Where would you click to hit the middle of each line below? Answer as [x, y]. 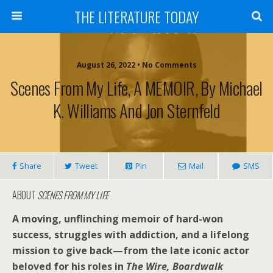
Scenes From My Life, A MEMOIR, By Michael [136, 88]
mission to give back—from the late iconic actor [131, 250]
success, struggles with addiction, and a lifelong [131, 235]
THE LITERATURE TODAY [136, 16]
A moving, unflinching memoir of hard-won [118, 219]
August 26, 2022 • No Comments [136, 65]
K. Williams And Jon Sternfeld [136, 110]
